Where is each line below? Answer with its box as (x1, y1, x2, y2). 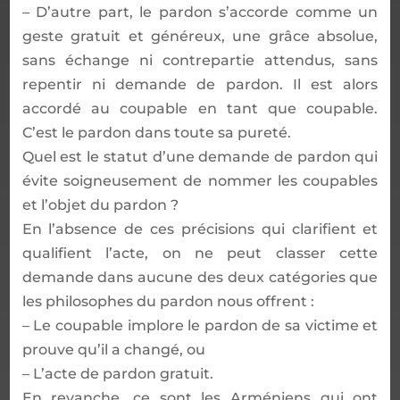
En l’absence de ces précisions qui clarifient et (21, 220, 379, 237)
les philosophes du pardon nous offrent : (21, 292, 314, 310)
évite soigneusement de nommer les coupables (21, 171, 379, 189)
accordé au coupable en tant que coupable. (21, 99, 379, 117)
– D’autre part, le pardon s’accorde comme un (21, 3, 379, 21)
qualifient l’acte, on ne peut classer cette (21, 244, 379, 262)
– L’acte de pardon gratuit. (21, 364, 213, 382)
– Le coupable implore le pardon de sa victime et (21, 316, 379, 334)
